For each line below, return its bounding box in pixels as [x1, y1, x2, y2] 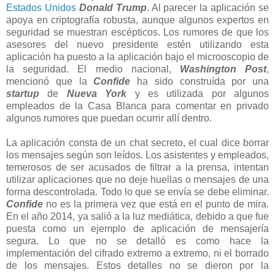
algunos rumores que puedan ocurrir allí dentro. [6, 112, 214, 123]
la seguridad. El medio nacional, [6, 63, 180, 74]
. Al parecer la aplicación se [146, 2, 269, 13]
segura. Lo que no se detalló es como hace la [6, 235, 269, 246]
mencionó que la [6, 76, 94, 87]
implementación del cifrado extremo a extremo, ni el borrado [6, 247, 269, 258]
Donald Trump [79, 2, 147, 13]
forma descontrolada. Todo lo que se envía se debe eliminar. [6, 186, 269, 197]
